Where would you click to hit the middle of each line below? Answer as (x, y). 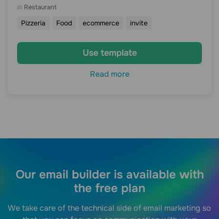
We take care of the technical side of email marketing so (109, 208)
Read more (109, 74)
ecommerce (101, 23)
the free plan (109, 188)
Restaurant (40, 7)
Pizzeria (33, 23)
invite (139, 23)
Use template (109, 53)
